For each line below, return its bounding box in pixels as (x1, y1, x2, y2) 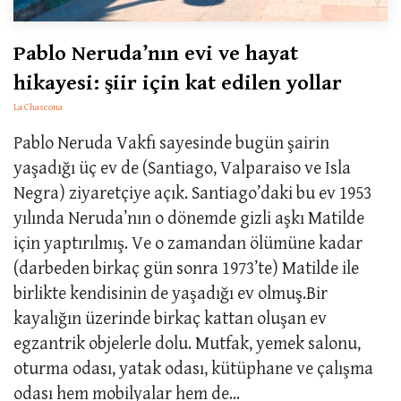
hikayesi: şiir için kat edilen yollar (13, 70, 342, 96)
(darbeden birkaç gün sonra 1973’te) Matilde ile (13, 258, 359, 279)
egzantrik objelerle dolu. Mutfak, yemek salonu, (13, 333, 361, 354)
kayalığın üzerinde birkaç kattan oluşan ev (13, 308, 327, 329)
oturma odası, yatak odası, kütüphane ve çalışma (13, 358, 373, 380)
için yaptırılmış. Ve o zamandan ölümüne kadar (13, 233, 363, 254)
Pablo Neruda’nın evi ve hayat (13, 40, 298, 66)
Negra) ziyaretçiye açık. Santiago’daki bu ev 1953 (13, 183, 371, 204)
